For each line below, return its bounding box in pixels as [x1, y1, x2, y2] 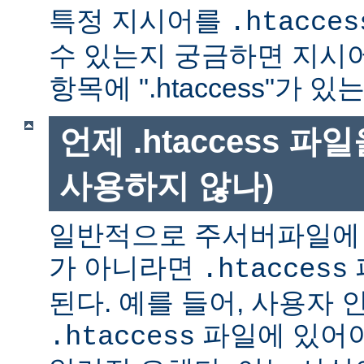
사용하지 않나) [58, 167, 274, 204]
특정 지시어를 [49, 5, 229, 37]
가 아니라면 [49, 252, 201, 284]
